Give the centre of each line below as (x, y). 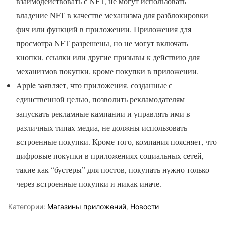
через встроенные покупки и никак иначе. (89, 183)
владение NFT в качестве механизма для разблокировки (112, 15)
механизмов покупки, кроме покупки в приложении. (107, 71)
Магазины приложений (87, 206)
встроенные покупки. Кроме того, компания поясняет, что (117, 141)
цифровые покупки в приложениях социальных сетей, (110, 155)
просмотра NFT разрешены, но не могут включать (102, 43)
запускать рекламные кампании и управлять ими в (103, 113)
